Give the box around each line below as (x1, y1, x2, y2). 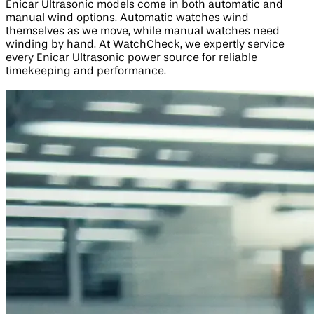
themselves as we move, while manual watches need (6, 25, 280, 37)
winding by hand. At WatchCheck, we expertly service (6, 39, 285, 50)
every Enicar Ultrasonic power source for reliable (6, 52, 257, 64)
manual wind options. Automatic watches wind (6, 12, 249, 24)
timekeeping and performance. (6, 65, 166, 77)
